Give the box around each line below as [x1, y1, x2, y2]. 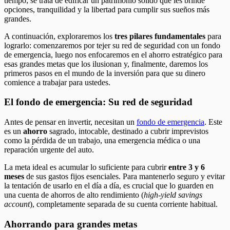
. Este [204, 117, 222, 126]
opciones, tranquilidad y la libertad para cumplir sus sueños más [4, 5, 209, 14]
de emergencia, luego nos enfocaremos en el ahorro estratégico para [4, 50, 222, 59]
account [4, 199, 30, 208]
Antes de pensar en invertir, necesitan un [4, 117, 137, 126]
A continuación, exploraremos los [4, 31, 114, 41]
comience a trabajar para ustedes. [4, 78, 110, 87]
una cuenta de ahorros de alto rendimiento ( [4, 190, 144, 199]
